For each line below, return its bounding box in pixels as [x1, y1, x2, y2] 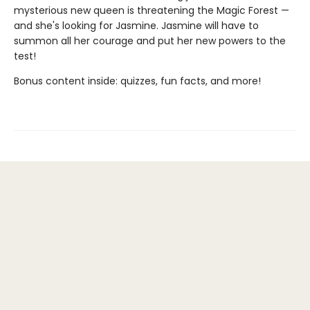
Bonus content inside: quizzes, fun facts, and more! [14, 73, 261, 88]
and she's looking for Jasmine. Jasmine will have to [14, 18, 259, 33]
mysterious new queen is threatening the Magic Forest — [14, 3, 289, 17]
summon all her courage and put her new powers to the [14, 33, 286, 48]
